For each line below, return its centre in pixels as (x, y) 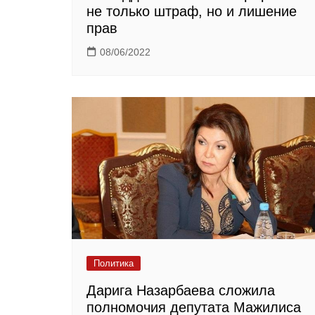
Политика (114, 264)
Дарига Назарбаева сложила (181, 291)
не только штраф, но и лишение (192, 12)
